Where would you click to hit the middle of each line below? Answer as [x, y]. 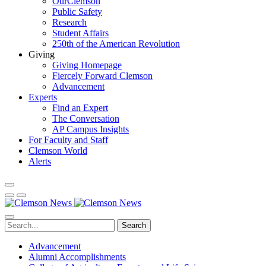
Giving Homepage [87, 65]
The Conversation [86, 118]
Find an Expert [80, 108]
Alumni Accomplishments [77, 257]
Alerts [40, 161]
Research [69, 22]
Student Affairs [80, 33]
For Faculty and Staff [68, 140]
